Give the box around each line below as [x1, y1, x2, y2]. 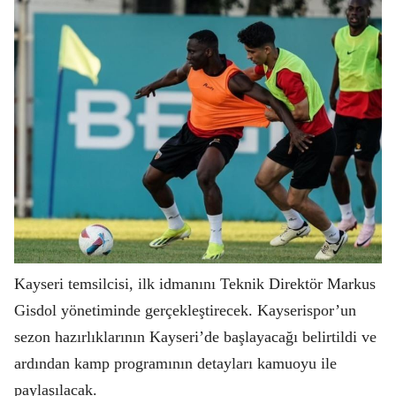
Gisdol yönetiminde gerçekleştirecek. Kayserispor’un [14, 301, 356, 320]
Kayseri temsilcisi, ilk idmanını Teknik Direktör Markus [14, 275, 376, 293]
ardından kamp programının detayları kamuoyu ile [14, 354, 337, 373]
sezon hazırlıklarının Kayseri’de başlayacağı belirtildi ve [14, 328, 377, 346]
